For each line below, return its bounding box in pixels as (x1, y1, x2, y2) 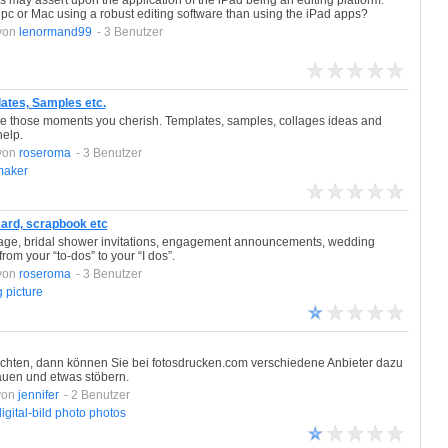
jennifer (17, 388, 59, 402)
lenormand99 (18, 25, 92, 39)
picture (5, 285, 43, 299)
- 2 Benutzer (63, 388, 130, 402)
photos (88, 406, 126, 420)
